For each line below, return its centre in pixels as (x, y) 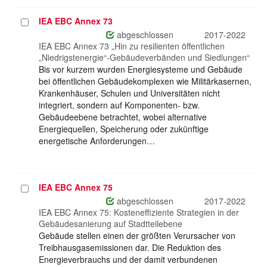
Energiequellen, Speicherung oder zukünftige (124, 129)
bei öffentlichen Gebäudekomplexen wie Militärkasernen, (145, 81)
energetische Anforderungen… (97, 141)
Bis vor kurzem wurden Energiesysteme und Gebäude (141, 69)
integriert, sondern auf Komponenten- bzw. (119, 105)
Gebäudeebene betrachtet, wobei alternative (123, 117)
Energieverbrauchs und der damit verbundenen (128, 260)
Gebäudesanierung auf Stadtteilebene (111, 224)
